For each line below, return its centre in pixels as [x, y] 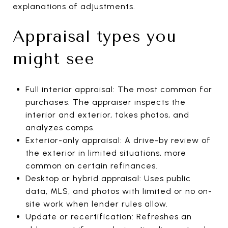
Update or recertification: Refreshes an [108, 216]
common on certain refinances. [91, 165]
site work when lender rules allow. [96, 204]
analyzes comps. [60, 127]
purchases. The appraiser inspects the [105, 102]
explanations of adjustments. [74, 6]
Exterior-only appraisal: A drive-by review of [118, 140]
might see [54, 59]
